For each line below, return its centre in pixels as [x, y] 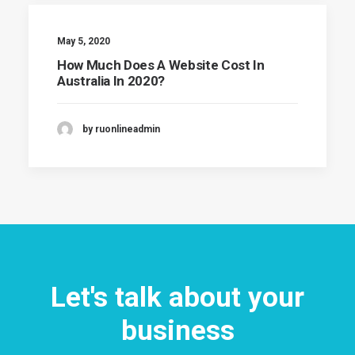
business [177, 331]
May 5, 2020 [84, 41]
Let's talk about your [177, 298]
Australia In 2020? [111, 81]
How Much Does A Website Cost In [161, 65]
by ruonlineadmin [121, 129]
